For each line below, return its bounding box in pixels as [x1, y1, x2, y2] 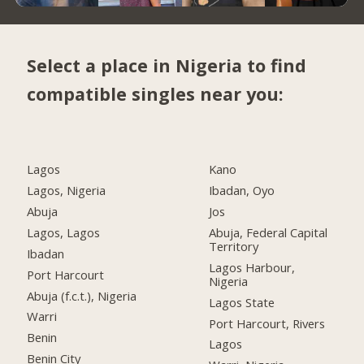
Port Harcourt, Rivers [209, 314, 326, 331]
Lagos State [209, 293, 275, 310]
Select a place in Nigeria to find [27, 54, 307, 78]
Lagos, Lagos [27, 223, 101, 240]
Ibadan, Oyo [209, 182, 275, 198]
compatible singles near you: [27, 82, 284, 106]
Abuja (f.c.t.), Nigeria [27, 287, 137, 304]
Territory [209, 237, 259, 254]
